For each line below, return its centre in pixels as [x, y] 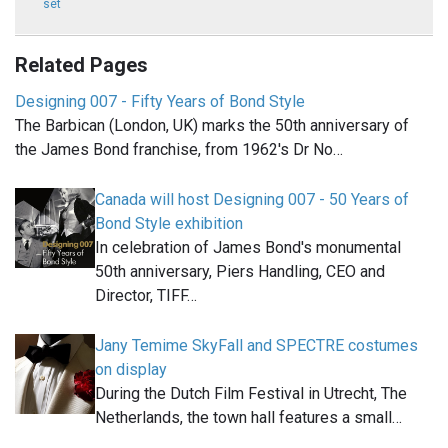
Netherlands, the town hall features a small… [248, 417]
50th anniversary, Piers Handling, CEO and [240, 271]
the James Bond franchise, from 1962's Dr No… [179, 149]
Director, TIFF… [146, 295]
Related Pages [81, 64]
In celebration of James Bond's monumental [248, 247]
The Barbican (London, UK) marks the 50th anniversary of [212, 125]
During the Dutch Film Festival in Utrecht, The [251, 393]
